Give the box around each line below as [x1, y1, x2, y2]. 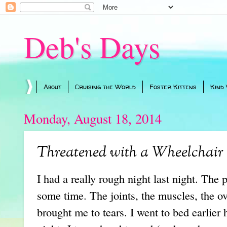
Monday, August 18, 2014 [24, 109, 162, 127]
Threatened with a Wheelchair [37, 141, 223, 164]
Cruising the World [75, 82, 136, 92]
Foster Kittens [149, 82, 197, 92]
